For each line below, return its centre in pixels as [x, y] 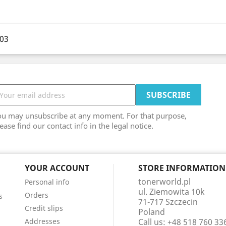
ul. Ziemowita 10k [171, 192]
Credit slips [44, 208]
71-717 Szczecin [168, 202]
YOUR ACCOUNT [57, 168]
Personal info [47, 182]
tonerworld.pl [164, 182]
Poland [151, 212]
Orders [36, 195]
